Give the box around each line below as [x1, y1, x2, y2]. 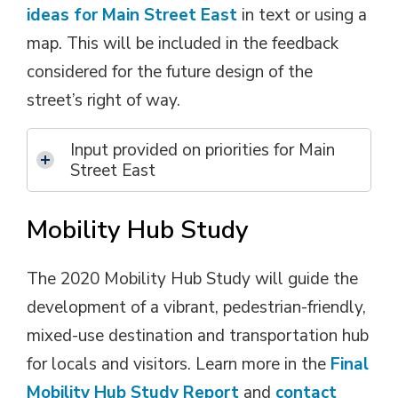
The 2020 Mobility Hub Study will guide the [27, 267, 358, 291]
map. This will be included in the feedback [27, 32, 338, 55]
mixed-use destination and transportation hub [27, 324, 369, 347]
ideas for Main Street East [27, 4, 237, 27]
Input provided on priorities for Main [70, 139, 335, 162]
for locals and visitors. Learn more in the [27, 353, 330, 376]
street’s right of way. [27, 89, 180, 112]
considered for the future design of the [27, 60, 313, 84]
